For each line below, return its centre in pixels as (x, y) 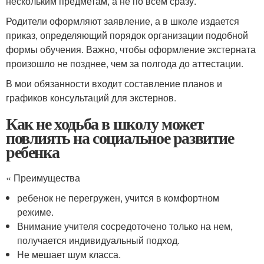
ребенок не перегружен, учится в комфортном (118, 197)
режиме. (36, 212)
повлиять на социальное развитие (120, 137)
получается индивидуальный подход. (99, 240)
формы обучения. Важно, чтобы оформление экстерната (131, 49)
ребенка (33, 151)
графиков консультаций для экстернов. (91, 97)
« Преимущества (43, 177)
